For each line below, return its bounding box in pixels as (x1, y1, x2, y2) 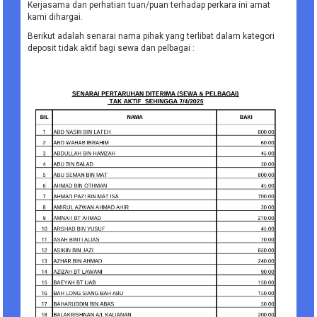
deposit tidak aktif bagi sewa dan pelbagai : (28, 43, 195, 54)
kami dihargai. (28, 12, 83, 23)
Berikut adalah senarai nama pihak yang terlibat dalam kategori (28, 31, 275, 42)
